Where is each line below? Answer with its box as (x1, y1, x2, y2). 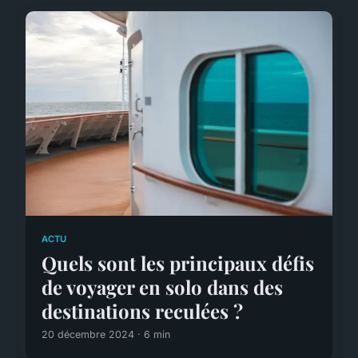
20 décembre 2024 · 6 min (42, 328, 170, 341)
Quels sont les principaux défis (42, 250, 314, 276)
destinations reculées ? (42, 298, 243, 324)
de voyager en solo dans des (42, 274, 283, 300)
